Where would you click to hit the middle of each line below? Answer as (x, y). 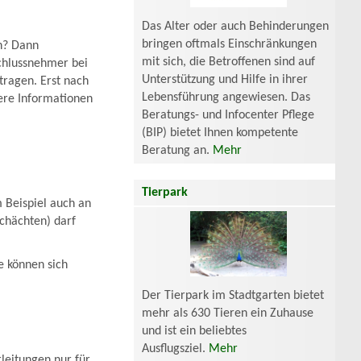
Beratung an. (177, 150)
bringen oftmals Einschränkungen (229, 44)
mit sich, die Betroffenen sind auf (228, 62)
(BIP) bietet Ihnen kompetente (220, 133)
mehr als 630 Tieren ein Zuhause (228, 313)
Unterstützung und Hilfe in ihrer (225, 79)
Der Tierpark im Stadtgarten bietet (233, 295)
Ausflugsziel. (175, 349)
